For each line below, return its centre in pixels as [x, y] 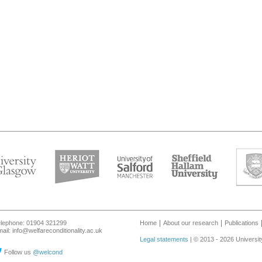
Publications [242, 223]
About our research [191, 223]
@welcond [48, 252]
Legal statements [164, 239]
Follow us [18, 252]
